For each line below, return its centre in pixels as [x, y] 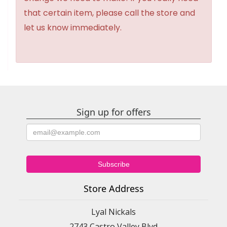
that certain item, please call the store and [109, 13]
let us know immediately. [73, 28]
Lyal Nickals [113, 212]
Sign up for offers [113, 112]
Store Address [113, 189]
